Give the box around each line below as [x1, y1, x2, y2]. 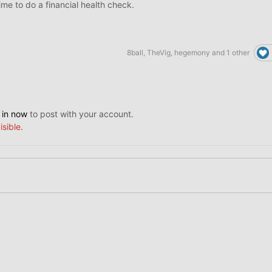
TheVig [147, 47, 171, 57]
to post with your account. [27, 108, 134, 119]
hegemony [174, 47, 210, 57]
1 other [226, 47, 250, 57]
